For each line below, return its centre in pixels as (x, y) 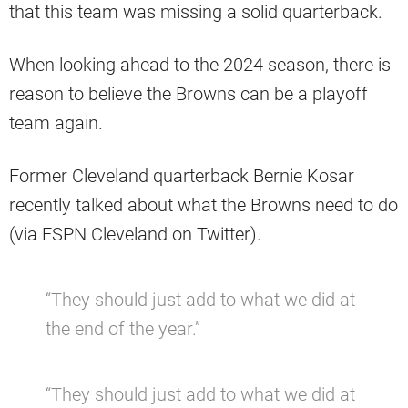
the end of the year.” (123, 328)
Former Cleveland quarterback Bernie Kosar (182, 175)
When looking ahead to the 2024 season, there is (200, 64)
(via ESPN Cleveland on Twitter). (135, 234)
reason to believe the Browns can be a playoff (189, 93)
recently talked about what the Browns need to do (204, 204)
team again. (56, 122)
